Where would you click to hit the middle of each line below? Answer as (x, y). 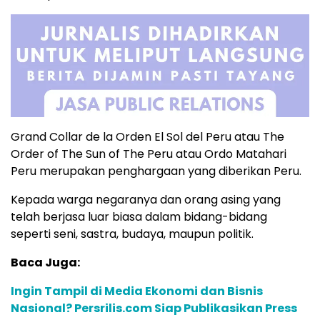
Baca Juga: (45, 263)
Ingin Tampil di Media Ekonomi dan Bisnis (137, 291)
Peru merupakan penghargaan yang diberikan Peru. (156, 171)
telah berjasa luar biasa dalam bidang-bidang (139, 217)
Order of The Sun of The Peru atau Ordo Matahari (149, 154)
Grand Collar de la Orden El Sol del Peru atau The (147, 137)
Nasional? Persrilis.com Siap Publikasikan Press (154, 309)
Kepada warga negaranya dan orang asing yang (146, 200)
